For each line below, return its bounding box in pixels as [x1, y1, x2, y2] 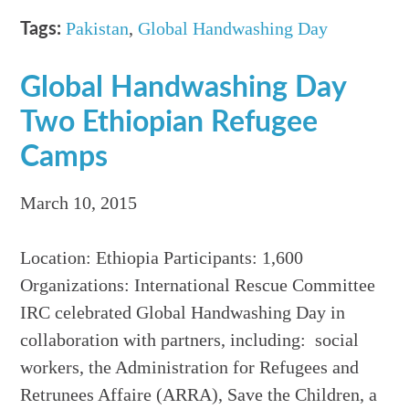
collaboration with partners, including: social [20, 330, 360, 351]
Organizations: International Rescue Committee [20, 275, 376, 296]
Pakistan [66, 18, 130, 39]
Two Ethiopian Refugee [20, 108, 319, 138]
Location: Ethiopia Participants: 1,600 [20, 247, 304, 268]
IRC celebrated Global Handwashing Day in [20, 302, 346, 323]
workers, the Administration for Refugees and [20, 357, 360, 378]
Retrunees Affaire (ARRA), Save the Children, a [20, 384, 378, 405]
